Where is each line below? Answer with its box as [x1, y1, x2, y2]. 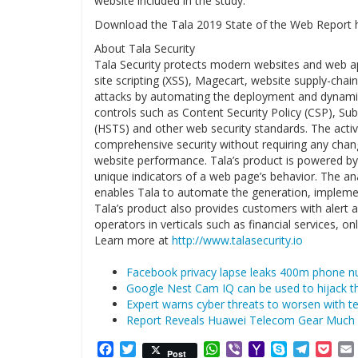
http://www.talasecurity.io [172, 233, 303, 248]
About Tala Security [94, 41, 195, 56]
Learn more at [94, 233, 172, 248]
